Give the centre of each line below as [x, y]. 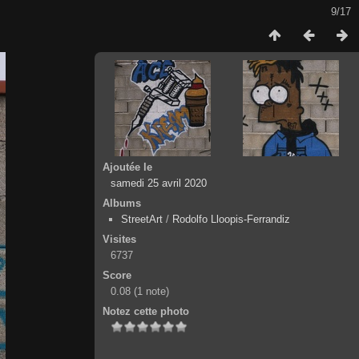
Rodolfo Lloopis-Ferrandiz [231, 219]
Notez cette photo [146, 311]
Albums [122, 203]
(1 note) [151, 291]
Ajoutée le [127, 167]
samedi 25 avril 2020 [159, 183]
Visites [119, 239]
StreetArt [142, 219]
